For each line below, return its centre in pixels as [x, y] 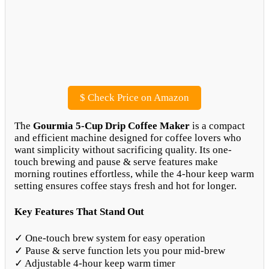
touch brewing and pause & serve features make [116, 162]
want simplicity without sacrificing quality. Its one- [123, 150]
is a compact [217, 126]
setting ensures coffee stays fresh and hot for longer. [125, 186]
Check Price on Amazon [137, 98]
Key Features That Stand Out [79, 212]
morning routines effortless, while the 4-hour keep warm [134, 174]
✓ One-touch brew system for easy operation [110, 238]
